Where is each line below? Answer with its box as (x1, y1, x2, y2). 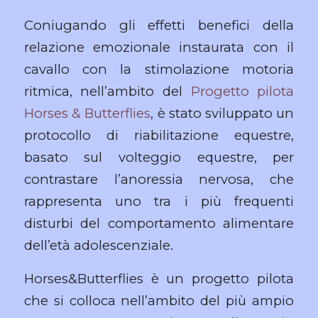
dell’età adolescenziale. (23, 236, 173, 253)
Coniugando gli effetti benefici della (23, 16, 295, 33)
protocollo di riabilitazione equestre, (23, 126, 295, 143)
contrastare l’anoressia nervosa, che (23, 170, 295, 187)
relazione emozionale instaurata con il (23, 38, 295, 55)
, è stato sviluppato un (150, 104, 295, 121)
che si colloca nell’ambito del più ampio (23, 292, 295, 309)
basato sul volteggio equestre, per (23, 148, 295, 165)
